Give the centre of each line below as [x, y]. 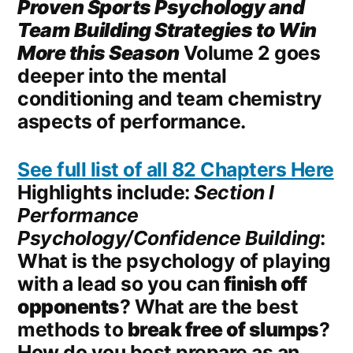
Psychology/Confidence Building [169, 238]
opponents [69, 307]
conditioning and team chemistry [170, 99]
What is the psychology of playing [174, 261]
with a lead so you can [121, 284]
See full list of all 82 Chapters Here [176, 170]
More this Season [98, 53]
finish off [265, 284]
